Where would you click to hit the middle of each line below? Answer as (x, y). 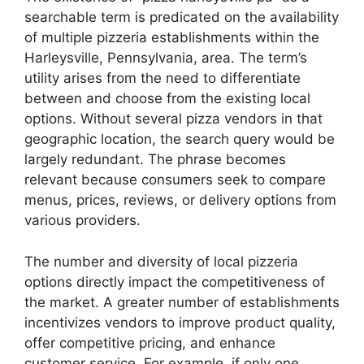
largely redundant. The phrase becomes (155, 160)
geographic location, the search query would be (180, 139)
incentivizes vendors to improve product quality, (180, 322)
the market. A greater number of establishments (182, 302)
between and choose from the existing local (167, 99)
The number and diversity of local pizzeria (161, 261)
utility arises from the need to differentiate (162, 78)
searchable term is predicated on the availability (182, 17)
